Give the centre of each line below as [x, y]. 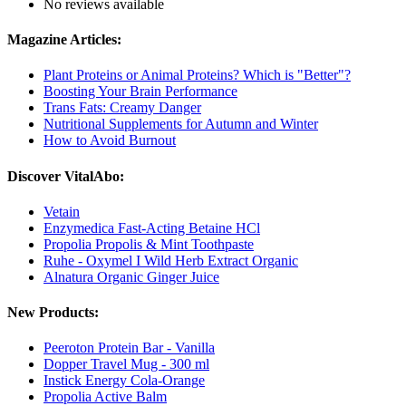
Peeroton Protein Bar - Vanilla [129, 348]
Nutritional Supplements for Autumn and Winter [181, 124]
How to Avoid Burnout [110, 140]
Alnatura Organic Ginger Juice [131, 276]
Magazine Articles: [64, 40]
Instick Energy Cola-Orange [124, 381]
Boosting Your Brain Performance [140, 92]
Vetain [62, 211]
